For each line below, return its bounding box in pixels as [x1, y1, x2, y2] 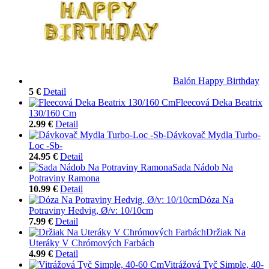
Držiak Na [206, 226, 246, 237]
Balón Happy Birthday [173, 75, 259, 86]
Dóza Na [199, 194, 234, 205]
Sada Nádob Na [172, 162, 233, 172]
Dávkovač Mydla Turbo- [166, 129, 261, 140]
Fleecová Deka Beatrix [175, 97, 262, 107]
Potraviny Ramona [29, 172, 100, 183]
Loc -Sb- [29, 140, 62, 151]
